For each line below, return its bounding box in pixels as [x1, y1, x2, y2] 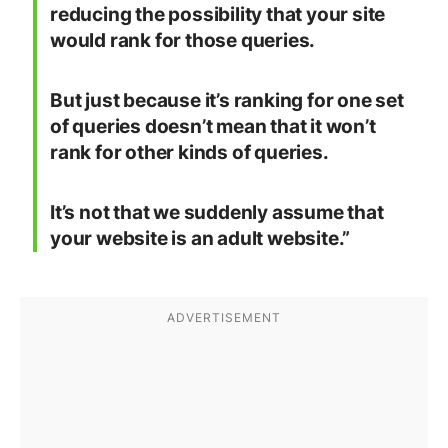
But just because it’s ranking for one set [50, 89, 404, 113]
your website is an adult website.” [50, 227, 351, 251]
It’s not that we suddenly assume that [50, 201, 384, 225]
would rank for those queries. [50, 29, 316, 53]
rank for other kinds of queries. [50, 141, 329, 165]
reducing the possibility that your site [50, 3, 386, 27]
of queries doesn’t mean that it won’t [50, 115, 376, 139]
